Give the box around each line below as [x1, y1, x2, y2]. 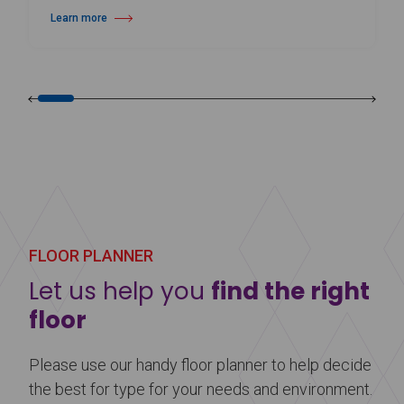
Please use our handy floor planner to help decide [29, 355, 372, 375]
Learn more [50, 12, 107, 25]
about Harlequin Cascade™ [50, 18, 184, 32]
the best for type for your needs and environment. [29, 380, 372, 399]
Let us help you [29, 275, 211, 308]
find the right [211, 275, 370, 308]
